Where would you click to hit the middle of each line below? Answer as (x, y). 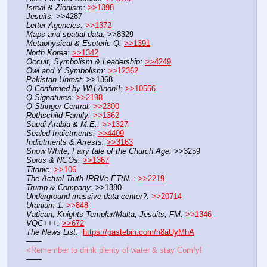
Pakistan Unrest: (55, 79)
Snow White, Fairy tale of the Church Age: (99, 151)
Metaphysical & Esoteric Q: (74, 44)
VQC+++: (43, 223)
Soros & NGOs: (53, 160)
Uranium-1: (45, 205)
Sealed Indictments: (61, 133)
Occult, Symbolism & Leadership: (84, 61)
